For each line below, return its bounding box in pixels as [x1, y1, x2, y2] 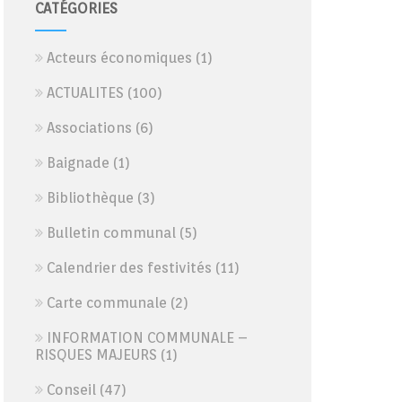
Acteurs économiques [46, 49, 192, 66]
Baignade [46, 154, 109, 171]
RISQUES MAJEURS [34, 346, 157, 363]
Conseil [46, 381, 96, 398]
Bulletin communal [46, 224, 176, 241]
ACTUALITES [46, 84, 124, 101]
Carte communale [46, 294, 167, 311]
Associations [46, 119, 132, 136]
